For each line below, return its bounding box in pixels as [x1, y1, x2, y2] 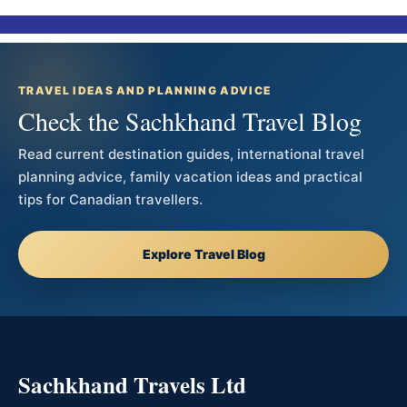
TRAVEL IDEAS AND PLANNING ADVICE [18, 84, 272, 97]
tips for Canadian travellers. [18, 191, 203, 208]
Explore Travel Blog [142, 246, 265, 262]
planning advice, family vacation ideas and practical [18, 168, 362, 185]
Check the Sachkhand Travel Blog [18, 104, 362, 138]
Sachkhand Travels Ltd [18, 368, 246, 402]
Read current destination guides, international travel [18, 145, 364, 163]
